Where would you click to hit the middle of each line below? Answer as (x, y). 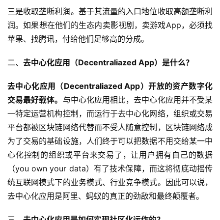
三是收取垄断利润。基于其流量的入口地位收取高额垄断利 (110, 12)
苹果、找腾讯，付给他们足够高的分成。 (79, 39)
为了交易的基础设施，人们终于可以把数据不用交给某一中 (110, 141)
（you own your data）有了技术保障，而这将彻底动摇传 (110, 169)
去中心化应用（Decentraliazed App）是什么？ (108, 63)
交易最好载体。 (35, 100)
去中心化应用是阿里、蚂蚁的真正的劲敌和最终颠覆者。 (106, 196)
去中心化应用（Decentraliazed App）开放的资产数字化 (110, 86)
